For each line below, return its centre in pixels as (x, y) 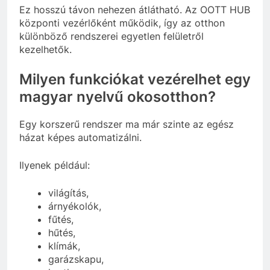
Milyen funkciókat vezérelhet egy (135, 80)
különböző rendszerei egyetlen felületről (111, 36)
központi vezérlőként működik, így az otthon (122, 23)
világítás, (68, 193)
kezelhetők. (46, 50)
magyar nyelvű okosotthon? (118, 97)
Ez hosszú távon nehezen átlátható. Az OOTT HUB (135, 10)
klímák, (64, 246)
